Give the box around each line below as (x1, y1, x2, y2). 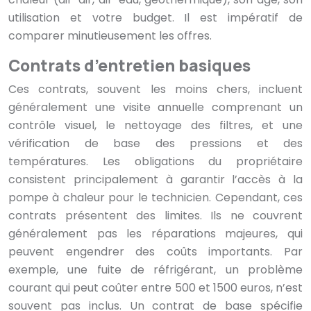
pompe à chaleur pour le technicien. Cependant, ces (8, 190, 303, 206)
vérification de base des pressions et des (8, 135, 303, 152)
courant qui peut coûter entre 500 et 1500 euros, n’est (8, 280, 303, 296)
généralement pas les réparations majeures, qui (8, 226, 303, 242)
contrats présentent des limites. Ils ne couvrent (8, 208, 303, 224)
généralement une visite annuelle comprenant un (8, 99, 303, 116)
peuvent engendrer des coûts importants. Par (8, 244, 303, 260)
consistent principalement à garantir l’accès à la (8, 171, 303, 188)
